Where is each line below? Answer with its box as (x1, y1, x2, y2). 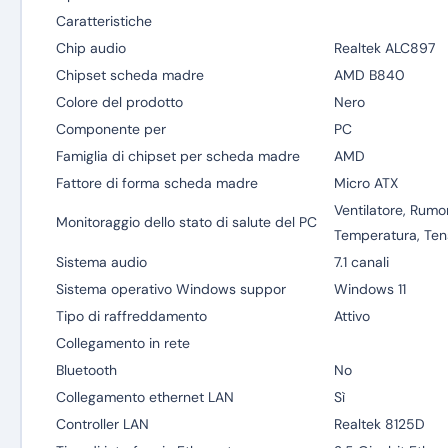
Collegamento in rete (55, 334, 190, 352)
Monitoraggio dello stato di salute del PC (55, 213, 317, 231)
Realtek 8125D (333, 415, 425, 433)
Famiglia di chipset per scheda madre (55, 147, 300, 165)
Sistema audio (55, 253, 147, 271)
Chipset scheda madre (55, 66, 204, 84)
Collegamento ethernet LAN (55, 388, 234, 406)
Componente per (55, 120, 166, 138)
